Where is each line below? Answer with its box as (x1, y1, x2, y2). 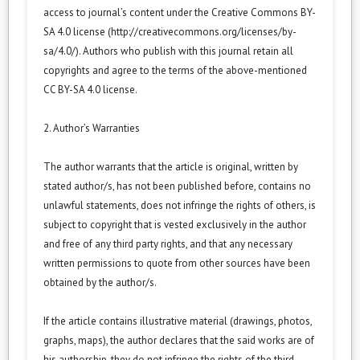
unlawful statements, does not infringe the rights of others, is (43, 198, 316, 212)
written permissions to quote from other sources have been (43, 256, 310, 270)
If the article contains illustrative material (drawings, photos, (43, 313, 312, 328)
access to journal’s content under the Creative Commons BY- (43, 5, 316, 19)
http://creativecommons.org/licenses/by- (111, 24, 297, 39)
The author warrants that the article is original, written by (43, 159, 298, 174)
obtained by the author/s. (43, 275, 157, 289)
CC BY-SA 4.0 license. (43, 82, 137, 96)
